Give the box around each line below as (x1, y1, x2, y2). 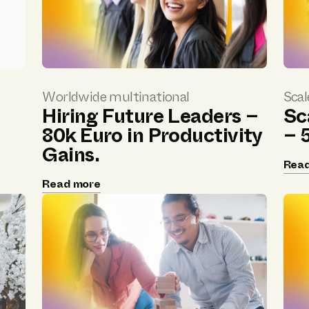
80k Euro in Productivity (42, 121, 262, 150)
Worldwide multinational (42, 87, 190, 108)
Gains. (42, 141, 99, 170)
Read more (42, 176, 101, 192)
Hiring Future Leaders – (42, 102, 259, 131)
